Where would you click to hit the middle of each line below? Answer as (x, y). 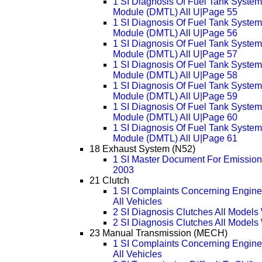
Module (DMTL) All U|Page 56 (175, 33)
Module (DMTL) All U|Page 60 (175, 118)
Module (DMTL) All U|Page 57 (175, 54)
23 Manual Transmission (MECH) (158, 233)
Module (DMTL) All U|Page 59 (175, 96)
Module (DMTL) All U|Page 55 (175, 12)
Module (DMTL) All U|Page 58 (175, 75)
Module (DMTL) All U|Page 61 (175, 139)
